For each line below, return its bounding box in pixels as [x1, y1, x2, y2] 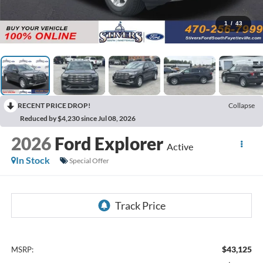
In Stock [15, 154, 50, 166]
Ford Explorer [54, 133, 163, 154]
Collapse [228, 101, 255, 110]
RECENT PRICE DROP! [18, 101, 90, 110]
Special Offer [69, 156, 109, 165]
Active [166, 141, 193, 153]
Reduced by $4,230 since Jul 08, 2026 [20, 114, 136, 123]
